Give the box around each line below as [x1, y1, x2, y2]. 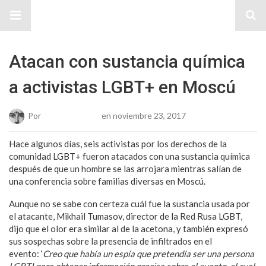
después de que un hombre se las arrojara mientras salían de [9, 163, 242, 174]
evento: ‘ [9, 248, 43, 259]
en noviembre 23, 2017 [100, 110, 186, 121]
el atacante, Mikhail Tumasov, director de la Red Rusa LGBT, [9, 211, 242, 221]
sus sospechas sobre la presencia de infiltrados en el [9, 236, 212, 246]
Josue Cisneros [43, 110, 100, 121]
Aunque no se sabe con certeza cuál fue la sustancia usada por [9, 198, 250, 209]
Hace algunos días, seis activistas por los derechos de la [9, 138, 227, 149]
